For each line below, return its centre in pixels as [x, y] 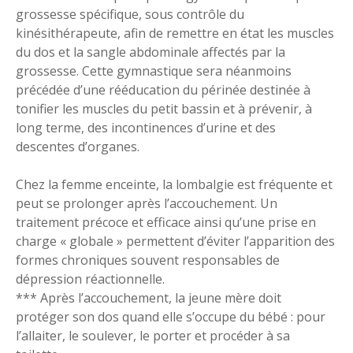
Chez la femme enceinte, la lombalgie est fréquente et [174, 184]
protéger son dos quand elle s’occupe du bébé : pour [171, 317]
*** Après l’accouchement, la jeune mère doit [149, 298]
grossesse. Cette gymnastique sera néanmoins [154, 71]
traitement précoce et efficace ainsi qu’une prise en [166, 222]
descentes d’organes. [78, 147]
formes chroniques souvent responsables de [148, 260]
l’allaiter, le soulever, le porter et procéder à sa [153, 336]
